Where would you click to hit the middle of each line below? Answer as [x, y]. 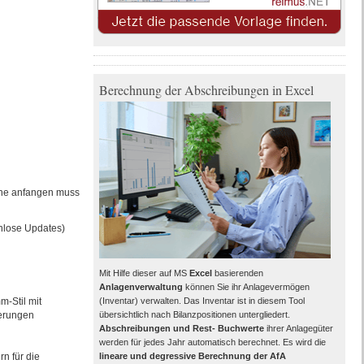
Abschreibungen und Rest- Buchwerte [181, 328]
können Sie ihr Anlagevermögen [246, 287]
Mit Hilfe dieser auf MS [144, 273]
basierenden [237, 273]
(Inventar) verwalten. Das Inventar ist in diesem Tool [201, 301]
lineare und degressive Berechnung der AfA [192, 356]
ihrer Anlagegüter [298, 328]
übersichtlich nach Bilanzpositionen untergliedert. [194, 314]
